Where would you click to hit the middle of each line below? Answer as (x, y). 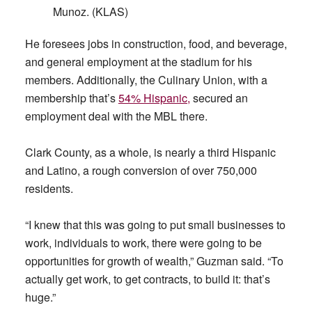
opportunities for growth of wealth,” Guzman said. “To (154, 260)
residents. (49, 188)
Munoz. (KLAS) (90, 12)
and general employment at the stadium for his (138, 61)
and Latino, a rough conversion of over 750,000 (141, 170)
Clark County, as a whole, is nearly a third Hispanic (150, 152)
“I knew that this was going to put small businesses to (155, 224)
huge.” (40, 297)
